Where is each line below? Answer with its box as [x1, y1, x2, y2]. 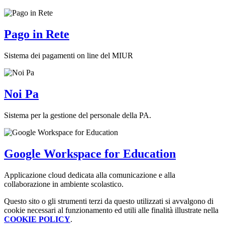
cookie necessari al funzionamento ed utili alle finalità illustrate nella [4, 205, 218, 214]
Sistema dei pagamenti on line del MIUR [4, 51, 133, 60]
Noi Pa [4, 87, 39, 100]
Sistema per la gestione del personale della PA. [4, 110, 151, 120]
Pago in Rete [4, 28, 69, 41]
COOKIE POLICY [4, 214, 70, 223]
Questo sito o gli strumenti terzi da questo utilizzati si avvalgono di [4, 196, 213, 205]
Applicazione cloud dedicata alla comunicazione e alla [4, 170, 175, 179]
